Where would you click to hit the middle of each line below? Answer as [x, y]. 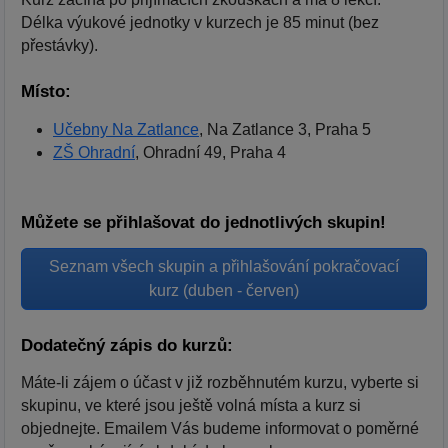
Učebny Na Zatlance [126, 130]
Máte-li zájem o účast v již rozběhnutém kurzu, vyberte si [220, 383]
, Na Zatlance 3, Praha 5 [285, 130]
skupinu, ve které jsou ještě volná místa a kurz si [191, 406]
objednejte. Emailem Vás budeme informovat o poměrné [220, 429]
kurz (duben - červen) [224, 291]
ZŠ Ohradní [94, 153]
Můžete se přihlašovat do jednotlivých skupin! [203, 221]
